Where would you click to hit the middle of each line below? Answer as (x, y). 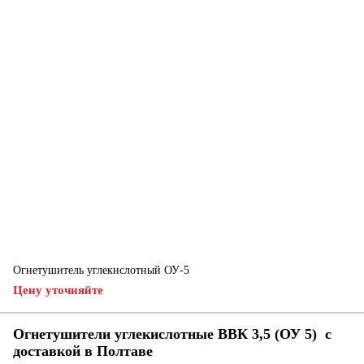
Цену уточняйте (58, 290)
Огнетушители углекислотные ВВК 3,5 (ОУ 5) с (172, 334)
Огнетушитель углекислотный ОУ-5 (101, 270)
